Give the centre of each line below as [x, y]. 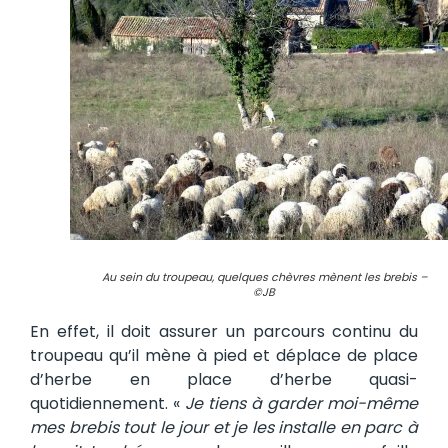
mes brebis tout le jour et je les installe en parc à [224, 428]
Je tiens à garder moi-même [301, 404]
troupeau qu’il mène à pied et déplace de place [224, 356]
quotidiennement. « [107, 404]
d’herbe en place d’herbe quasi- [224, 380]
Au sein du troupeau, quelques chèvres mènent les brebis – [264, 277]
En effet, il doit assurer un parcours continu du [224, 332]
